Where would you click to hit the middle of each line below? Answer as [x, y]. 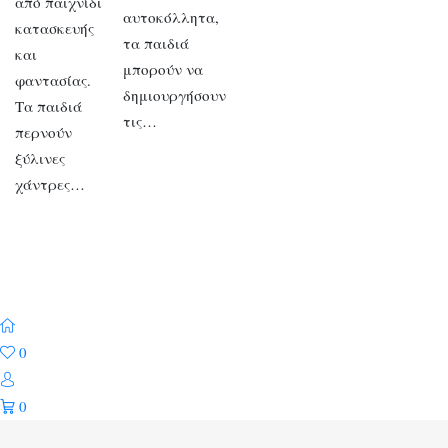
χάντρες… [50, 184]
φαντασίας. [53, 80]
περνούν [43, 132]
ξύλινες [40, 158]
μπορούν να [163, 69]
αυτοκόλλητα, [171, 17]
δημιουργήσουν [175, 95]
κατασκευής [54, 28]
